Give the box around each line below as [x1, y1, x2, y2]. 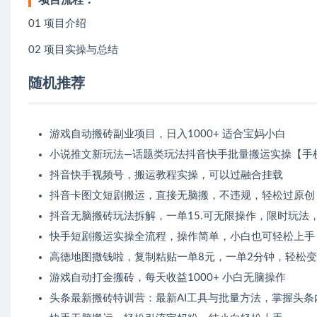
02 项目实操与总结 [28, 45, 118, 56]
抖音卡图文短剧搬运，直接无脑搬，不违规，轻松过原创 [50, 190, 315, 202]
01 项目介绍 [28, 18, 86, 30]
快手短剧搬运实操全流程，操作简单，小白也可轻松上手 [50, 231, 315, 243]
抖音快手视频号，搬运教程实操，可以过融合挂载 [50, 170, 283, 181]
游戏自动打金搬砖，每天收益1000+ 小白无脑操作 [50, 272, 286, 284]
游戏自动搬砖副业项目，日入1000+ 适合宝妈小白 [50, 129, 286, 140]
